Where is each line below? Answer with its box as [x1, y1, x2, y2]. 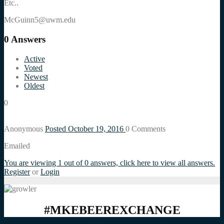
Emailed [4, 141, 30, 150]
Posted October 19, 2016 [45, 124, 125, 133]
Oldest [24, 81, 44, 90]
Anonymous [4, 124, 45, 133]
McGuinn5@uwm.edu [4, 15, 75, 24]
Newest [24, 72, 48, 81]
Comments [129, 124, 165, 133]
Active [24, 54, 45, 63]
